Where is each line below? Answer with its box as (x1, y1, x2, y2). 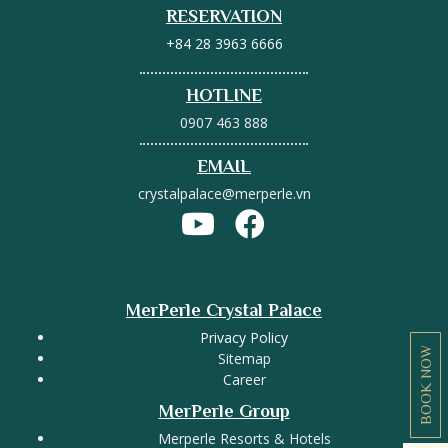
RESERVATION (166, 6, 282, 27)
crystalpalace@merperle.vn (137, 184, 311, 204)
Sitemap (217, 349, 271, 369)
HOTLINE (186, 85, 262, 106)
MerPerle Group (158, 401, 290, 422)
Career (222, 370, 266, 390)
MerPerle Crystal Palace (126, 300, 322, 321)
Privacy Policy (200, 328, 288, 348)
